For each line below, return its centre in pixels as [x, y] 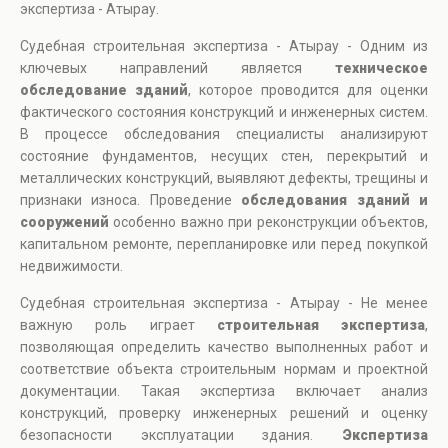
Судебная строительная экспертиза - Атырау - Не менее [224, 303]
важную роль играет [118, 325]
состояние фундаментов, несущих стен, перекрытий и [224, 156]
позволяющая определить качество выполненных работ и [224, 347]
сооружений [64, 222]
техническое [381, 68]
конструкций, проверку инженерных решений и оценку [224, 413]
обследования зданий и [335, 200]
